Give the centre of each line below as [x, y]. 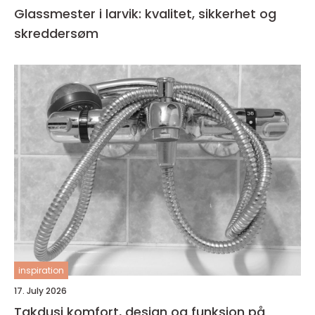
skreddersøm [56, 33]
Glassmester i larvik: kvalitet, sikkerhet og [145, 13]
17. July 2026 [40, 290]
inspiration [41, 270]
